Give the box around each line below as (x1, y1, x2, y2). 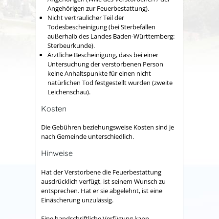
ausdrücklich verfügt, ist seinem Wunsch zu (41, 176, 166, 186)
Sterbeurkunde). (47, 41, 95, 50)
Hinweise (41, 148, 73, 158)
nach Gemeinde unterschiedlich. (41, 132, 134, 141)
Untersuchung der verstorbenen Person (47, 60, 163, 69)
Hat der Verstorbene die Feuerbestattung (41, 167, 161, 176)
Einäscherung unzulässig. (41, 195, 113, 204)
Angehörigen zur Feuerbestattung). (47, 4, 149, 13)
